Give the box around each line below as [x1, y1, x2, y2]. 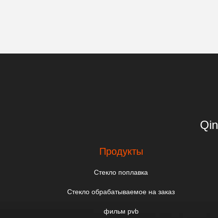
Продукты [99, 146, 143, 157]
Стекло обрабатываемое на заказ [67, 188, 175, 196]
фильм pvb [103, 207, 139, 215]
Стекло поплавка [94, 168, 148, 176]
